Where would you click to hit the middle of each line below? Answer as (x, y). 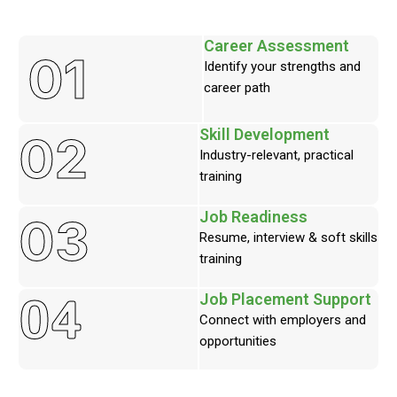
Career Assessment (276, 46)
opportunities (237, 341)
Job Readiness (253, 217)
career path (237, 88)
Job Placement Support (285, 299)
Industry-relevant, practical (276, 155)
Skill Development (264, 134)
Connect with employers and (282, 320)
